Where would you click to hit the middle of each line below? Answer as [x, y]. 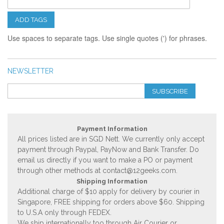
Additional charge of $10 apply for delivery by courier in [108, 191]
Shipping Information [112, 181]
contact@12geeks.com [139, 170]
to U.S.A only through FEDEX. [64, 212]
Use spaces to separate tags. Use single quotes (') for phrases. [107, 38]
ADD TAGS [31, 20]
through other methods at [60, 170]
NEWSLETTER [30, 71]
